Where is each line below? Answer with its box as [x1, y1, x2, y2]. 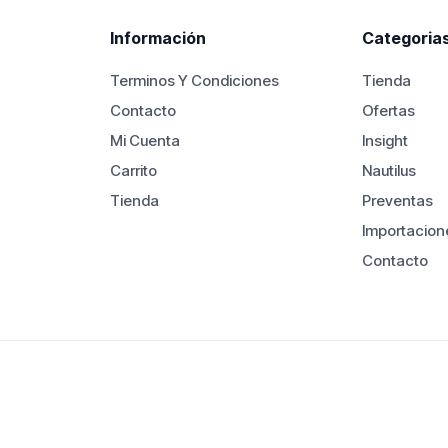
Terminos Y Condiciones [110, 70, 279, 90]
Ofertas [361, 100, 415, 120]
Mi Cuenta [110, 130, 180, 150]
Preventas [361, 190, 433, 210]
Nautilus [361, 160, 416, 180]
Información [110, 27, 206, 48]
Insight [361, 130, 408, 150]
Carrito [110, 160, 157, 180]
